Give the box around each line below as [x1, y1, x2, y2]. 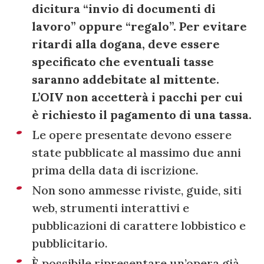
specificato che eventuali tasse [32, 54, 214, 69]
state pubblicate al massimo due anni [32, 144, 241, 160]
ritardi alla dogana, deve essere [32, 36, 220, 51]
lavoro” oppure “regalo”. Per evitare [32, 18, 247, 34]
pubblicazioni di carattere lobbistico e [32, 217, 246, 233]
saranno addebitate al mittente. [32, 71, 219, 87]
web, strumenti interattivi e [32, 200, 189, 215]
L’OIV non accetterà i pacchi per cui [32, 89, 243, 104]
